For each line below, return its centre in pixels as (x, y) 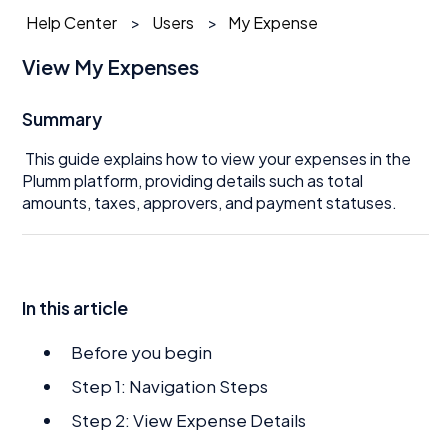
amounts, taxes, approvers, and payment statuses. (210, 202)
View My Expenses (111, 67)
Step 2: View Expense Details (189, 419)
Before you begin (142, 351)
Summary (62, 118)
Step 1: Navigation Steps (170, 385)
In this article (75, 307)
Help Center (72, 22)
